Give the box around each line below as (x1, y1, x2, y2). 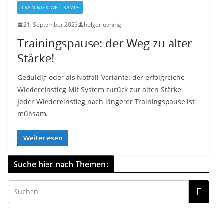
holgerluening (84, 20, 121, 29)
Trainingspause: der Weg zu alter (17, 35, 192, 51)
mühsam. (17, 109, 48, 118)
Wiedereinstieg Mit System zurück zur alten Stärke (17, 85, 181, 94)
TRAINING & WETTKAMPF (21, 4, 79, 11)
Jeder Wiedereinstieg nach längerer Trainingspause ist (17, 97, 195, 106)
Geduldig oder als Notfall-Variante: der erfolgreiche (17, 73, 185, 82)
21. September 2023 (23, 20, 78, 29)
